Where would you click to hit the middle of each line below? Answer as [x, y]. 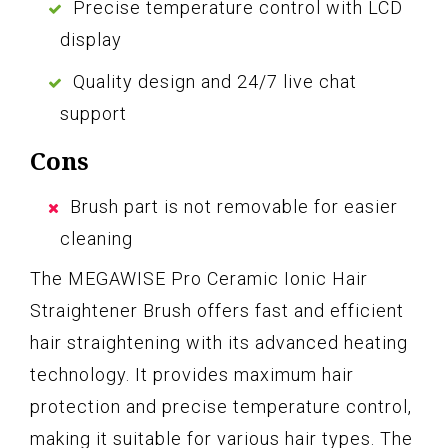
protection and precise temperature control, [221, 407]
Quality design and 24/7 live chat [215, 82]
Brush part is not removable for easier [234, 207]
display [91, 40]
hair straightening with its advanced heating [219, 343]
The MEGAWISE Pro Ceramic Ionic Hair [199, 279]
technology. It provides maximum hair [192, 375]
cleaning [96, 239]
